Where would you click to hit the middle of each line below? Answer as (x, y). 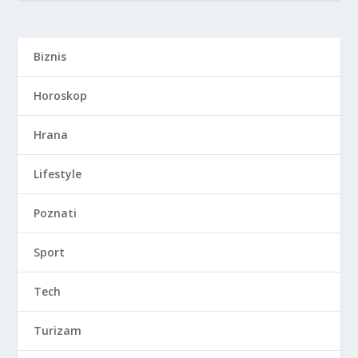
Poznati (56, 213)
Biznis (50, 56)
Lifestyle (58, 173)
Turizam (58, 330)
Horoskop (61, 95)
